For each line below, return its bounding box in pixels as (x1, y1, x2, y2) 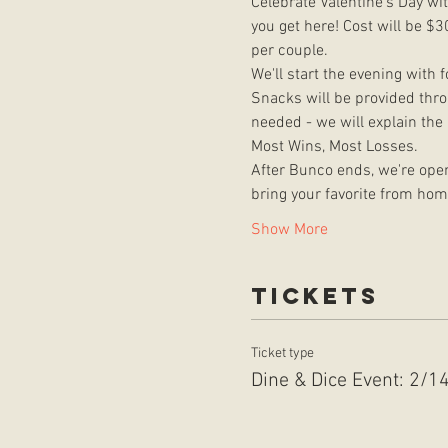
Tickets (250, 281, 379, 310)
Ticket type (250, 344, 314, 362)
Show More (250, 219, 328, 240)
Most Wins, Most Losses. (250, 136, 418, 157)
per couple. (250, 40, 332, 61)
